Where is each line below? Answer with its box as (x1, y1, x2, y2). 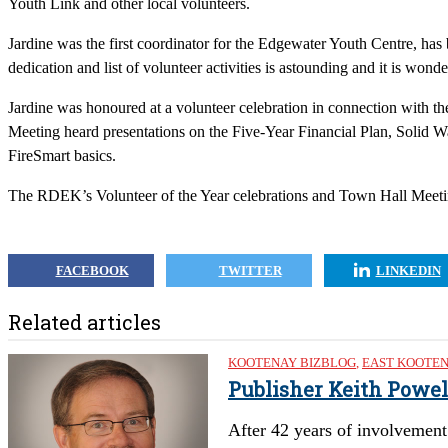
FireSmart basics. (8, 147, 116, 164)
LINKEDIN (375, 263, 441, 278)
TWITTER (218, 263, 282, 278)
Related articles (8, 309, 161, 335)
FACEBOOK (55, 263, 129, 278)
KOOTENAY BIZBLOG (228, 355, 356, 370)
